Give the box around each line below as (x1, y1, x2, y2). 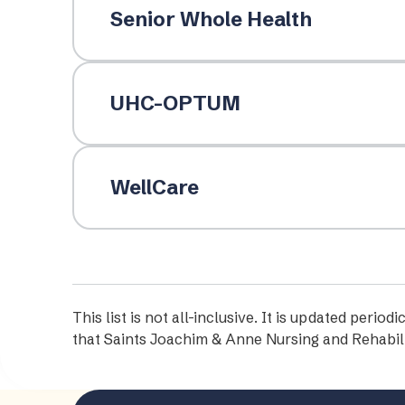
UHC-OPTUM (109, 90, 240, 116)
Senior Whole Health (109, 6, 312, 32)
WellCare (109, 174, 199, 200)
